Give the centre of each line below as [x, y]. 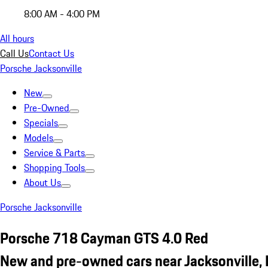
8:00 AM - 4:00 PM [62, 14]
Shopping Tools [54, 167]
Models [39, 138]
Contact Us [51, 53]
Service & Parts [54, 153]
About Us [42, 182]
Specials [41, 123]
